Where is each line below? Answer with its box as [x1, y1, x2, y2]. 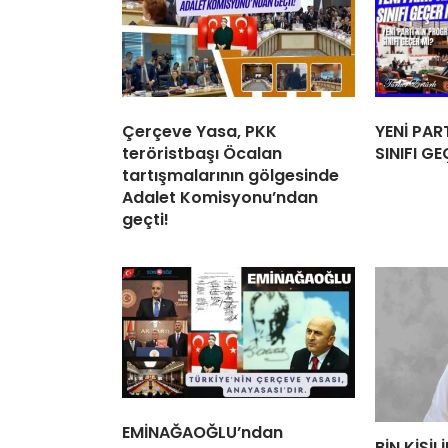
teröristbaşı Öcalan [122, 141, 282, 165]
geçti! [122, 207, 169, 231]
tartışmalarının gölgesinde [122, 163, 339, 187]
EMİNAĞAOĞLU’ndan [122, 420, 283, 444]
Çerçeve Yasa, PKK [122, 119, 277, 143]
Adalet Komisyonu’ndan [122, 185, 318, 209]
